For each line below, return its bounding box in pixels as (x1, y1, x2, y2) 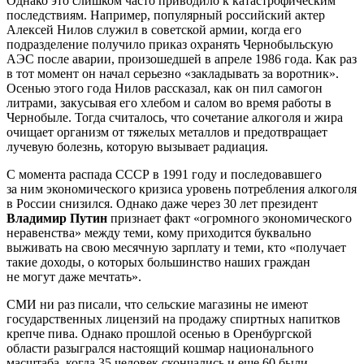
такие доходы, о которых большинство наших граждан (6, 254, 310, 269)
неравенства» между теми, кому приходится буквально (6, 225, 311, 240)
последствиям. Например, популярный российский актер (6, 7, 325, 22)
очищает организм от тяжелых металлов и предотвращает (6, 124, 327, 139)
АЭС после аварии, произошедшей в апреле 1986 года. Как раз (6, 51, 357, 66)
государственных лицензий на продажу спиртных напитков (6, 311, 340, 326)
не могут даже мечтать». (6, 269, 141, 284)
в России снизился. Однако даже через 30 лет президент (6, 196, 318, 210)
